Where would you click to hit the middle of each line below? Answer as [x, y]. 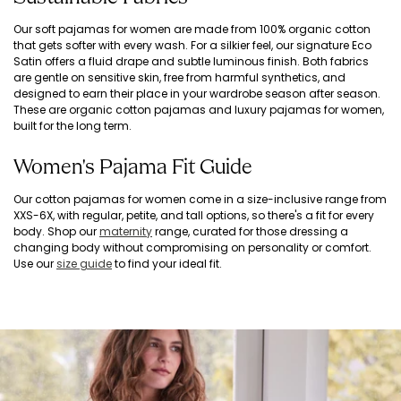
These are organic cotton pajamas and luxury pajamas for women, [199, 110]
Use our [35, 264]
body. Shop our [56, 231]
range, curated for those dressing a [250, 231]
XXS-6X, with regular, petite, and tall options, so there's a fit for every [194, 215]
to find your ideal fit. [167, 264]
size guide [84, 264]
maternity [126, 231]
